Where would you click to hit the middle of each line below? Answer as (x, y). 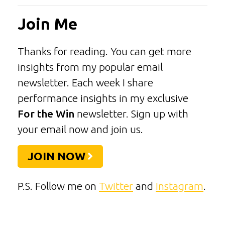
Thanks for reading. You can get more (104, 52)
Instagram (180, 186)
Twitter (116, 186)
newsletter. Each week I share (85, 83)
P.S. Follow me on (58, 186)
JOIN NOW (57, 156)
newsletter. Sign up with (131, 114)
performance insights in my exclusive (103, 98)
